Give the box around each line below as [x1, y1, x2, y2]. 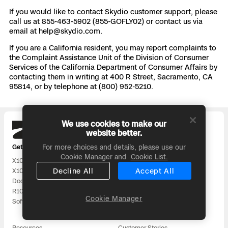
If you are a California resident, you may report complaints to [9, 43, 216, 52]
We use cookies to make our [62, 119, 166, 128]
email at [9, 26, 39, 35]
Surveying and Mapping [118, 187, 185, 195]
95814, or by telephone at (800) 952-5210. [9, 82, 153, 91]
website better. [86, 128, 142, 137]
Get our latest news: [12, 143, 70, 151]
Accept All [135, 166, 175, 175]
